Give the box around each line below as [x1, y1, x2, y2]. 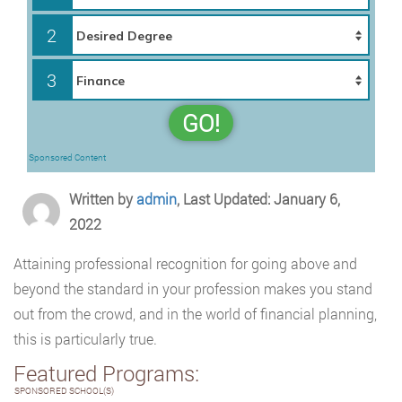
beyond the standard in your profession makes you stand [13, 279, 372, 298]
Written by [69, 189, 136, 208]
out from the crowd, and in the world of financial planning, [13, 304, 377, 323]
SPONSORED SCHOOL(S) [14, 385, 114, 397]
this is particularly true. [13, 329, 157, 348]
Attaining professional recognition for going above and [13, 254, 357, 273]
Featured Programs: [13, 359, 199, 388]
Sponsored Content [29, 152, 106, 163]
